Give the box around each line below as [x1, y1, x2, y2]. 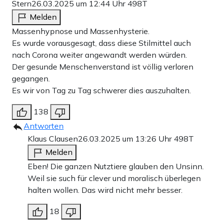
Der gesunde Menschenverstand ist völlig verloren [12, 62, 193, 72]
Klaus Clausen [28, 134, 78, 144]
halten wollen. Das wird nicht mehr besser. [28, 185, 183, 195]
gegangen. [12, 74, 50, 84]
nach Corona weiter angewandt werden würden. [12, 50, 187, 60]
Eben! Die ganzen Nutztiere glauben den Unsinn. [28, 161, 204, 172]
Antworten [24, 121, 64, 131]
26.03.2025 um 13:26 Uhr [78, 134, 174, 144]
